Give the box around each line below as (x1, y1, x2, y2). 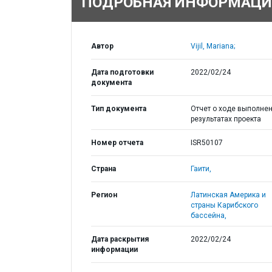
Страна (91, 165, 116, 173)
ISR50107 (190, 138, 223, 147)
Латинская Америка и (190, 191, 266, 199)
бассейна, (190, 211, 226, 220)
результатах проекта (190, 115, 261, 123)
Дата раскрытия (91, 235, 149, 243)
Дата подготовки (91, 68, 154, 76)
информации (91, 245, 138, 254)
